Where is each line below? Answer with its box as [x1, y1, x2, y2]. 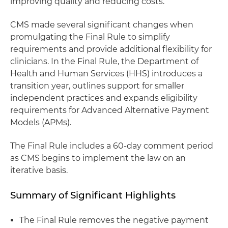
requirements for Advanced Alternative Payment [10, 105, 209, 115]
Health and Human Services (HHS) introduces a [10, 69, 203, 78]
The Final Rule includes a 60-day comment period [10, 141, 213, 151]
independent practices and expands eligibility [10, 93, 197, 103]
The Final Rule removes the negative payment [19, 215, 209, 225]
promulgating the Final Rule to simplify [10, 32, 170, 42]
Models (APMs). [10, 118, 71, 127]
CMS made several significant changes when [10, 20, 193, 30]
